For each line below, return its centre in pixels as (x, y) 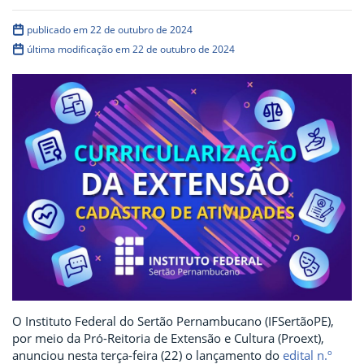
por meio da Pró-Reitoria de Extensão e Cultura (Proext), (168, 338)
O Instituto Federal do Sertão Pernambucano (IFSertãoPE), (173, 321)
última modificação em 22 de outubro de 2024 (131, 50)
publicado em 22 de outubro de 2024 (110, 30)
